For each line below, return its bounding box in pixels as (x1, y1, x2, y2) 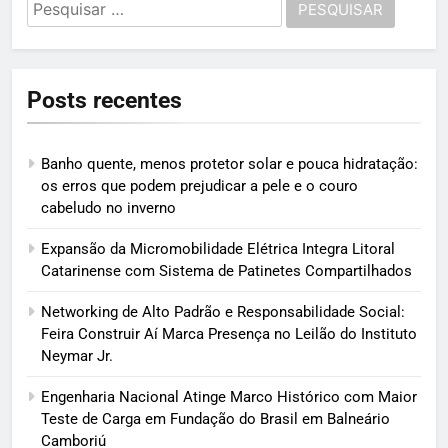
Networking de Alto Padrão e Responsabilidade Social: (41, 302, 405, 321)
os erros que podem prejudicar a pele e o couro (41, 176, 358, 195)
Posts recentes (27, 85, 182, 114)
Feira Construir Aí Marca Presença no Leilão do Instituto (41, 324, 417, 343)
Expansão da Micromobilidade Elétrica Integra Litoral (41, 239, 395, 258)
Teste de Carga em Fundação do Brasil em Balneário (41, 409, 390, 428)
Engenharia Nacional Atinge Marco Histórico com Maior (41, 387, 417, 406)
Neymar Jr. (41, 346, 113, 365)
